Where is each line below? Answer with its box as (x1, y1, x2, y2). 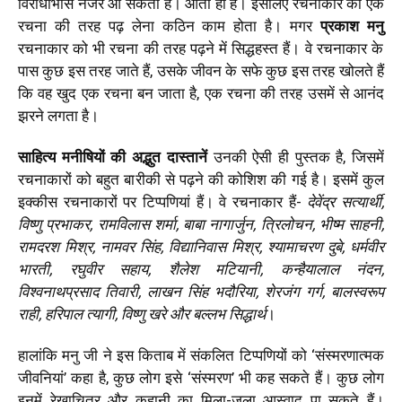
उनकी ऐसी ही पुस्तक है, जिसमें (206, 147, 385, 166)
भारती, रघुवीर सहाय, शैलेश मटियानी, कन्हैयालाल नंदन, (18, 259, 384, 278)
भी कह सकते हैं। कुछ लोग (233, 368, 384, 387)
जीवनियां (18, 368, 64, 387)
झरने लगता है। (18, 106, 102, 125)
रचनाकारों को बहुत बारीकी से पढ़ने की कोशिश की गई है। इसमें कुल (18, 170, 384, 188)
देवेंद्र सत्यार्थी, (307, 192, 385, 211)
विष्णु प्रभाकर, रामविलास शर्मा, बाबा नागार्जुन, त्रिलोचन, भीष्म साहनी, (18, 214, 384, 233)
